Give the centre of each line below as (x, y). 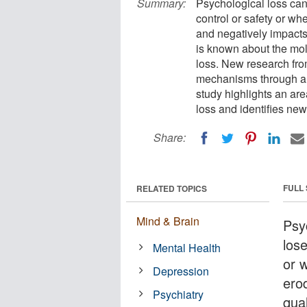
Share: (170, 137)
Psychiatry (179, 294)
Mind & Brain (168, 221)
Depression (181, 271)
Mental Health (187, 247)
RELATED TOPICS (172, 188)
